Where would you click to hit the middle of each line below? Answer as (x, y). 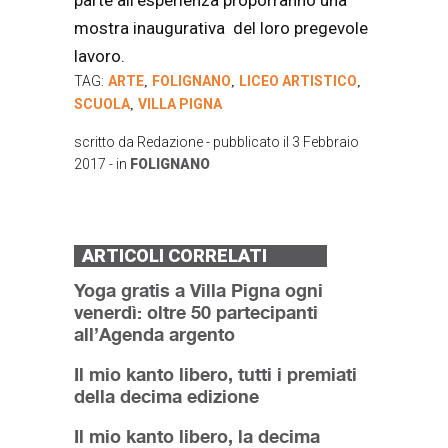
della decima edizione (166, 396)
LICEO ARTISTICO (298, 81)
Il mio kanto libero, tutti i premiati (215, 374)
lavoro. (99, 56)
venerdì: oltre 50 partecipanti (196, 312)
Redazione (170, 142)
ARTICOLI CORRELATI (174, 256)
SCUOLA (102, 104)
